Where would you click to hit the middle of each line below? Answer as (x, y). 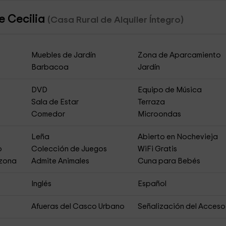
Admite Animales (60, 161)
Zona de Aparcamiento (180, 55)
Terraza (152, 102)
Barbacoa (50, 67)
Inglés (41, 184)
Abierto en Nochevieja (178, 137)
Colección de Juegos (69, 149)
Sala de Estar (55, 102)
